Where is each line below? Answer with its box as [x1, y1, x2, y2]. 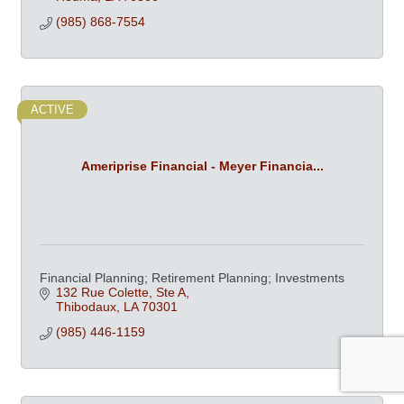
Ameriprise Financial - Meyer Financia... [80, 158, 324, 173]
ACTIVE [31, 103, 74, 117]
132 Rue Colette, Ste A [55, 285, 186, 300]
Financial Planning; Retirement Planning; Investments [40, 271, 344, 286]
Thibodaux [55, 299, 116, 315]
